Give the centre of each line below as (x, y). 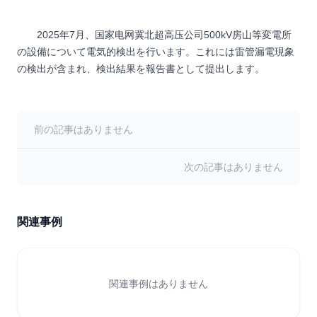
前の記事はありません (83, 129)
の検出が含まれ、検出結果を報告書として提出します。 (141, 69)
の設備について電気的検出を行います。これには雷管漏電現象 (156, 52)
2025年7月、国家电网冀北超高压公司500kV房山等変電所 (164, 35)
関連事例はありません (158, 284)
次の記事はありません (234, 167)
